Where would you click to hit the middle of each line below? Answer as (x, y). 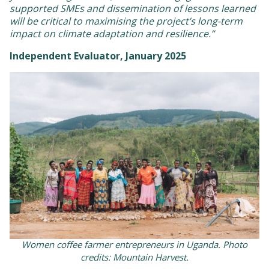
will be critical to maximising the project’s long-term (126, 21)
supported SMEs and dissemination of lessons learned (133, 9)
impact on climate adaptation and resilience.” (112, 34)
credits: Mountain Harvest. (134, 257)
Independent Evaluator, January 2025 (98, 56)
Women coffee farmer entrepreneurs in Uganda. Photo (134, 245)
